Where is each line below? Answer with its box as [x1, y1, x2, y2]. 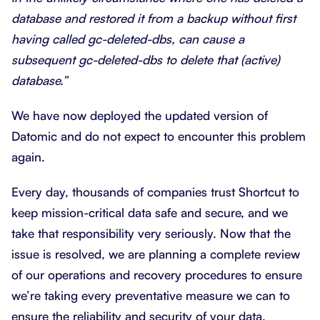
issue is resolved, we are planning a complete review [11, 246, 300, 261]
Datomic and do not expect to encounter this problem [11, 128, 306, 144]
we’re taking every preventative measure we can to [11, 287, 290, 303]
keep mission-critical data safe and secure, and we [11, 204, 288, 220]
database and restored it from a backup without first [11, 10, 296, 26]
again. [11, 149, 45, 164]
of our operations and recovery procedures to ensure [11, 266, 302, 282]
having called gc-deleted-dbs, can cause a [11, 31, 244, 46]
